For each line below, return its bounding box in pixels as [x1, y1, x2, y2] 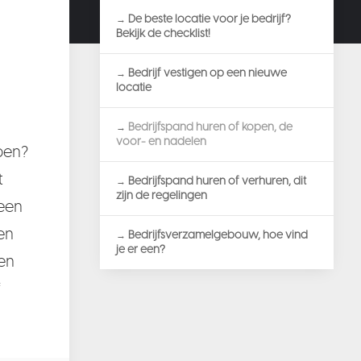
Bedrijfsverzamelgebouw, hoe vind [127, 228, 308, 242]
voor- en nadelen [115, 135, 206, 148]
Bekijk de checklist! [115, 27, 210, 40]
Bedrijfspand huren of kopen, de [127, 120, 293, 134]
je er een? [115, 243, 165, 256]
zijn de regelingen [115, 189, 207, 202]
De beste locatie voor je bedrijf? [127, 12, 291, 26]
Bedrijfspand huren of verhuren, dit [127, 174, 306, 188]
